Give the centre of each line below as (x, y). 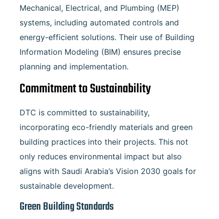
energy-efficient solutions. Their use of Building (107, 37)
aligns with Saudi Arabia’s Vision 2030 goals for (108, 171)
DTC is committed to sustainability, (85, 112)
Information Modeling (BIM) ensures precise (100, 52)
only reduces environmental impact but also (101, 156)
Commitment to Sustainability (85, 89)
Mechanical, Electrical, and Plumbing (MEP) (99, 8)
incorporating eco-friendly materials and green (106, 127)
